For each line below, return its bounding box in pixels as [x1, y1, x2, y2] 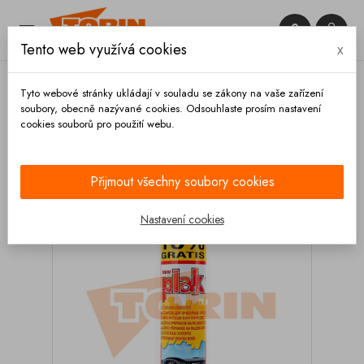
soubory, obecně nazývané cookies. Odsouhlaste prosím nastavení [20, 101, 321, 116]
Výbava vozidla [94, 132, 166, 148]
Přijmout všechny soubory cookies [89, 172, 275, 191]
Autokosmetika [240, 132, 307, 148]
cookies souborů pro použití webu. [20, 116, 175, 132]
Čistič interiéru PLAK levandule [115, 149, 258, 165]
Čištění [187, 132, 219, 148]
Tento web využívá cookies [20, 39, 187, 60]
